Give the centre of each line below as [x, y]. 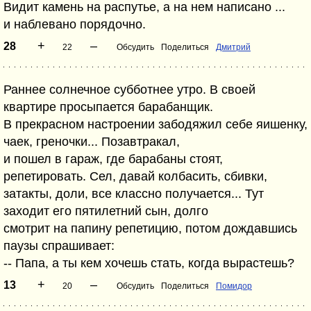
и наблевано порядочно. [75, 24]
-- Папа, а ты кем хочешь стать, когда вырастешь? [149, 263]
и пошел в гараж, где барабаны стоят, [113, 159]
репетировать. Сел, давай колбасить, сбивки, [135, 176]
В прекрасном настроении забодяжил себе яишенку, [155, 124]
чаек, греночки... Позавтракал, [92, 142]
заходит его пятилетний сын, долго [106, 211]
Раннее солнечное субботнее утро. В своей [129, 90]
